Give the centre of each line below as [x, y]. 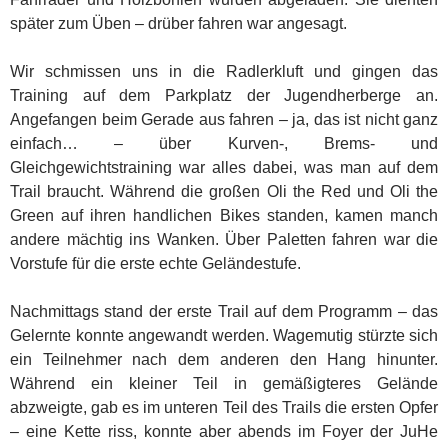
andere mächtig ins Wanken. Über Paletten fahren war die [224, 239]
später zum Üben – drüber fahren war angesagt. [178, 23]
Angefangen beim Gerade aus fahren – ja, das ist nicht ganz [224, 119]
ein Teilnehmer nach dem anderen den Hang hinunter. [224, 359]
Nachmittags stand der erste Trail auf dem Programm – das [224, 311]
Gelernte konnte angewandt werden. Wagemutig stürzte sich [224, 335]
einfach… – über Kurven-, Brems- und [224, 143]
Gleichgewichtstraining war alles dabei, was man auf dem [224, 167]
